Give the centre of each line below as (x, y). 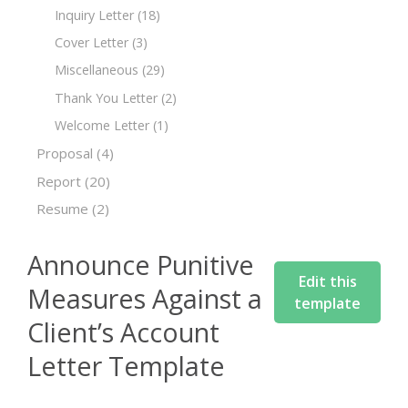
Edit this (327, 281)
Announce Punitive (141, 264)
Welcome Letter (102, 125)
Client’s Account (123, 331)
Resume (62, 209)
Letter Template (126, 365)
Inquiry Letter (94, 15)
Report (59, 181)
